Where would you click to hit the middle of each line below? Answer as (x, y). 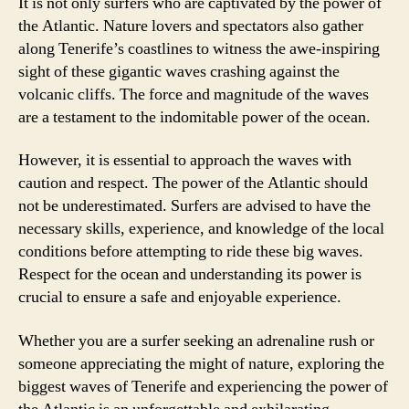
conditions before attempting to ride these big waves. (191, 252)
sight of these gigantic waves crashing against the (179, 71)
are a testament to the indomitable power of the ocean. (194, 117)
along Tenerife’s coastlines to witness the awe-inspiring (199, 48)
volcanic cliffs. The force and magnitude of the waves (194, 94)
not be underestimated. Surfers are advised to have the (194, 206)
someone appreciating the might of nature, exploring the (201, 363)
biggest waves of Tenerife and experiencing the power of (203, 386)
